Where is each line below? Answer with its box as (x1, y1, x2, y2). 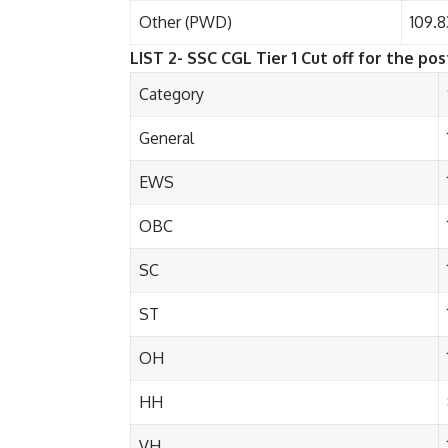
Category (139, 84, 204, 105)
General (139, 128, 194, 149)
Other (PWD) (139, 12, 232, 33)
